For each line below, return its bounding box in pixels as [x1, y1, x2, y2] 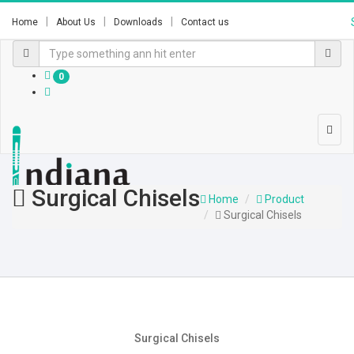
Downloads [114, 17, 163, 28]
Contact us [181, 17, 229, 28]
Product [262, 192, 304, 205]
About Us [56, 17, 96, 28]
